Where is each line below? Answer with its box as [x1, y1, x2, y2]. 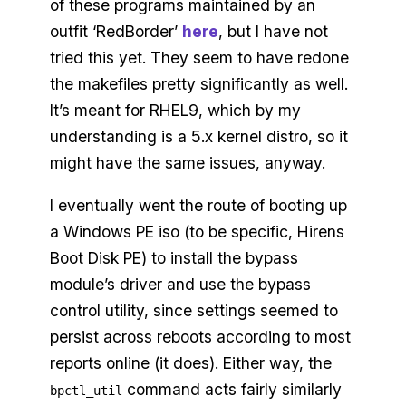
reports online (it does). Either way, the [49, 353, 332, 372]
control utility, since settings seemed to [49, 300, 338, 320]
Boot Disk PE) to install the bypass [49, 247, 298, 267]
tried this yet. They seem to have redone [49, 48, 349, 68]
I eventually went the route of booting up [49, 195, 347, 215]
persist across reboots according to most [49, 326, 351, 346]
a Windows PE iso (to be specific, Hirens [49, 221, 344, 241]
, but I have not [217, 22, 328, 42]
